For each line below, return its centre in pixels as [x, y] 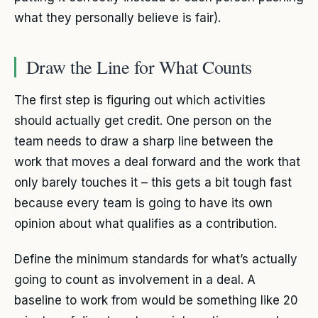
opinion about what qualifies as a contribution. [146, 223]
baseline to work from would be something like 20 [156, 301]
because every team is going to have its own [143, 203]
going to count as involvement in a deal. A [135, 280]
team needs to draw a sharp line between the [144, 141]
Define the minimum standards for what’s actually [156, 259]
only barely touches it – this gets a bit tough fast [153, 182]
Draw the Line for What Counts [139, 66]
